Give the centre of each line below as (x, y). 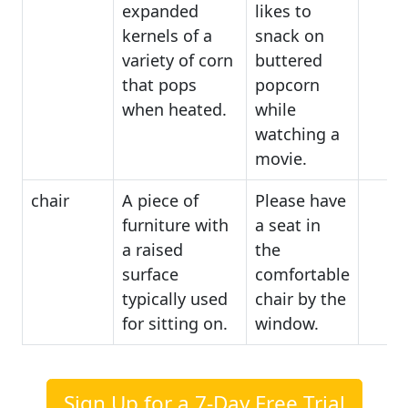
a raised (152, 249)
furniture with (175, 224)
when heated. (174, 109)
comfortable (302, 274)
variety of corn (177, 60)
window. (286, 323)
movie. (280, 158)
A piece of (160, 200)
